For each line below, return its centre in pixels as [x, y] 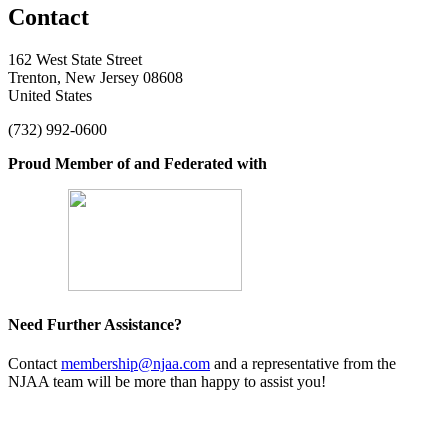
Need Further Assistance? [95, 325]
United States [50, 95]
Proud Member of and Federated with [137, 163]
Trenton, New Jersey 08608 [95, 77]
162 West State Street [75, 59]
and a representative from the [303, 364]
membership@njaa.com [135, 364]
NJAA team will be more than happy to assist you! [169, 382]
